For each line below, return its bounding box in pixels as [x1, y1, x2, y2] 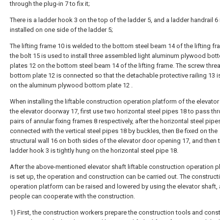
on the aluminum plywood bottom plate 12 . [10, 82, 133, 89]
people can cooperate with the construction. [10, 192, 135, 200]
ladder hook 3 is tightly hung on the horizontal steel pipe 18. [10, 147, 178, 154]
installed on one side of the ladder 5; [10, 26, 113, 33]
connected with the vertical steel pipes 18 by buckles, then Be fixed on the [10, 127, 218, 135]
